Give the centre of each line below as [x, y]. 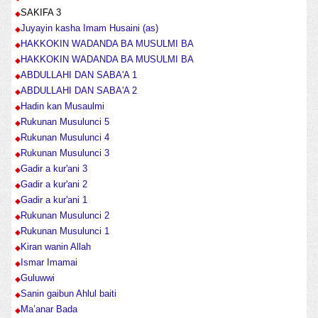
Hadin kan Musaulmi [62, 106]
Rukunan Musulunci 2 [65, 216]
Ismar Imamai [49, 263]
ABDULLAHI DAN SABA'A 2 [78, 91]
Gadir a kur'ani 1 [54, 200]
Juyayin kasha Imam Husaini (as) [89, 28]
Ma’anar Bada [49, 309]
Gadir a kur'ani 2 [54, 185]
